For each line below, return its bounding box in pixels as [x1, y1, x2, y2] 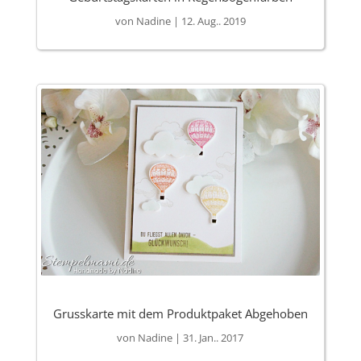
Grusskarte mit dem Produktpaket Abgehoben [52, 305, 308, 322]
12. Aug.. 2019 [180, 14, 246, 29]
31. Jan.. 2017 [183, 330, 244, 345]
